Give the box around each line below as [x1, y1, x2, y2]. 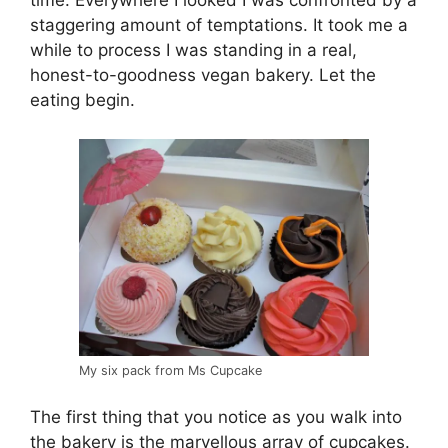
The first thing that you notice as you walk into [30, 407, 402, 428]
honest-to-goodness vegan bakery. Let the [30, 65, 376, 85]
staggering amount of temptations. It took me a [30, 15, 408, 35]
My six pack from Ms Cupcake [79, 362, 262, 378]
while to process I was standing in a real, [30, 40, 357, 60]
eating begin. [30, 90, 135, 110]
